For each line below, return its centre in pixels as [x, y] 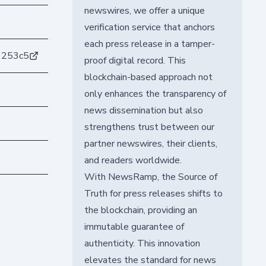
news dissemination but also [143, 110]
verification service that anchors [149, 27]
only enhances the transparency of [155, 94]
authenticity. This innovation [142, 243]
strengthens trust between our [149, 127]
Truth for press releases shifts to [153, 193]
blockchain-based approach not [148, 77]
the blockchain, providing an [140, 210]
